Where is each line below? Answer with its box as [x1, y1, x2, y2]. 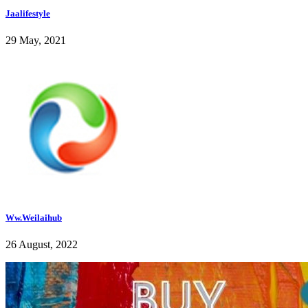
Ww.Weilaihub [5, 212, 62, 223]
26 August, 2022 [5, 239, 78, 251]
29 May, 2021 [5, 34, 66, 46]
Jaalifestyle [5, 8, 50, 19]
